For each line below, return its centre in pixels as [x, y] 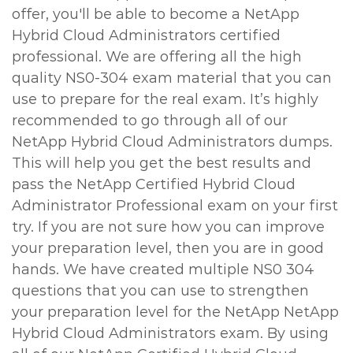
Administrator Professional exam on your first [175, 206]
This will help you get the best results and [162, 163]
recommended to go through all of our [150, 121]
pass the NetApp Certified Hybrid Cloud [154, 184]
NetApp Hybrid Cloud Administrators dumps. [172, 142]
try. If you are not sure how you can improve [168, 227]
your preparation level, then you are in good [168, 248]
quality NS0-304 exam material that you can [172, 78]
